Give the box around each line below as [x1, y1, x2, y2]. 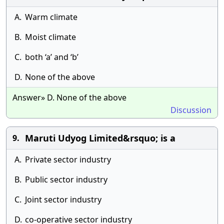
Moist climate [25, 31, 76, 42]
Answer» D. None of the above [12, 92, 126, 103]
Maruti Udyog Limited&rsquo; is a [25, 132, 175, 144]
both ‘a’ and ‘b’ [25, 51, 78, 62]
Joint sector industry [25, 194, 101, 205]
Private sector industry [25, 154, 111, 165]
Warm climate [25, 11, 77, 22]
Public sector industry [25, 174, 107, 185]
